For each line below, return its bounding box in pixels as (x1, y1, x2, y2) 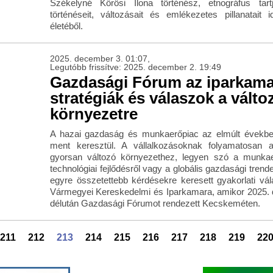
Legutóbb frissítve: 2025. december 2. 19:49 (49, 62, 221, 73)
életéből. (49, 21, 83, 32)
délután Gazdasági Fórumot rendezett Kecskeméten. (49, 198, 260, 209)
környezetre (49, 105, 138, 124)
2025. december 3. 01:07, (49, 54, 150, 64)
